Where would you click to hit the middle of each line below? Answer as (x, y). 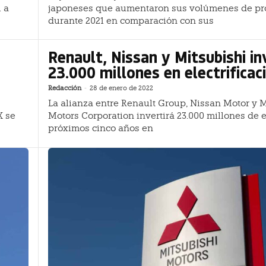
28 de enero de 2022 (121, 88)
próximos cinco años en (101, 129)
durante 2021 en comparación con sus (131, 20)
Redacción (65, 88)
